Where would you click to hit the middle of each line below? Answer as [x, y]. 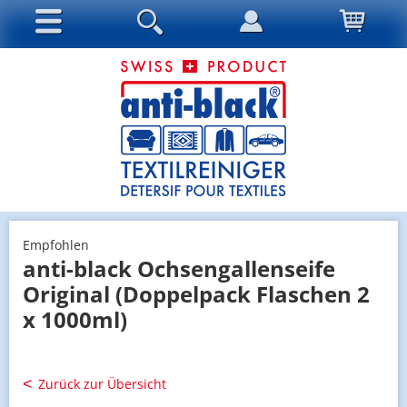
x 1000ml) [75, 319]
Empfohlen [56, 244]
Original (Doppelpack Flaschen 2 [196, 293]
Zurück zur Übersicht [102, 383]
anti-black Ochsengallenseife [179, 268]
